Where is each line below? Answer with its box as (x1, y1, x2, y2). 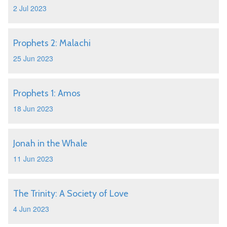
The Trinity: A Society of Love (13, 188, 128, 199)
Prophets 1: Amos (13, 88, 81, 99)
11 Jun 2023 (13, 154, 53, 164)
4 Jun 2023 (13, 204, 49, 214)
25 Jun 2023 (13, 53, 53, 63)
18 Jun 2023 (13, 103, 53, 113)
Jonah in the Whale (13, 138, 87, 149)
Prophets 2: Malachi (13, 37, 91, 49)
